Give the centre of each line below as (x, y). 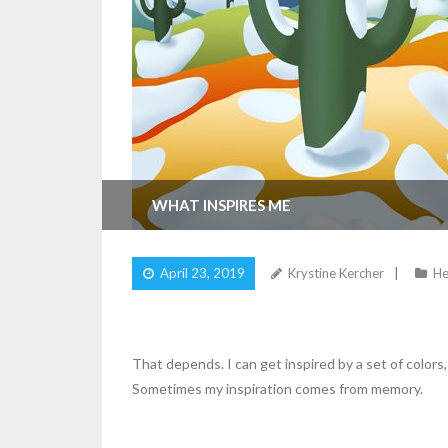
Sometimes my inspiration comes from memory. (277, 388)
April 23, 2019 (202, 273)
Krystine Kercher (336, 273)
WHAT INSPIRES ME (221, 205)
